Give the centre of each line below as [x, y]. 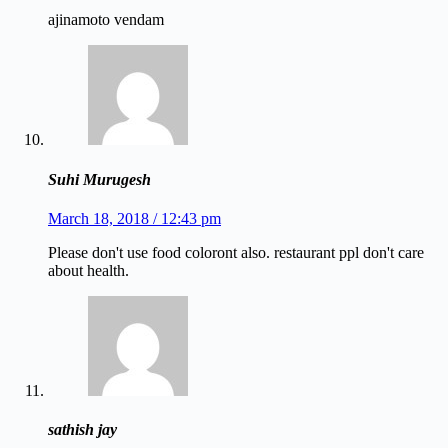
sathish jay [82, 430]
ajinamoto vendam [106, 20]
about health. [88, 270]
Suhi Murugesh [99, 179]
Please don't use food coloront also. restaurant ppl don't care [236, 252]
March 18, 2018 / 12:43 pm [134, 218]
